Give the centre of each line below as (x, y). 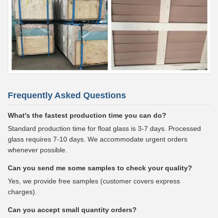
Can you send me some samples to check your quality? (100, 168)
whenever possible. (37, 150)
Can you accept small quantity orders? (72, 209)
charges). (22, 191)
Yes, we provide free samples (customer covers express (94, 181)
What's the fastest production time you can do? (87, 115)
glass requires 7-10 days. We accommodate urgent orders (98, 139)
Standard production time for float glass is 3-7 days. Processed (104, 128)
